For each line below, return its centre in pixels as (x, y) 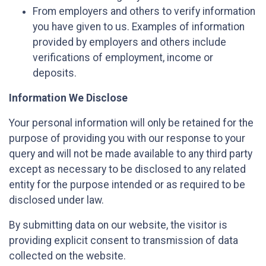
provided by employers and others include (129, 42)
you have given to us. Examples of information (139, 27)
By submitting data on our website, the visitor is (118, 225)
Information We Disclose (68, 98)
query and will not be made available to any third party (131, 154)
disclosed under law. (56, 200)
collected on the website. (67, 256)
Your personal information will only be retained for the (131, 123)
